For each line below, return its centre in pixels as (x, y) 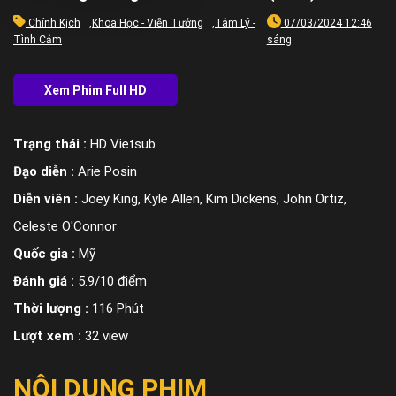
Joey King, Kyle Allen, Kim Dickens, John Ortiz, (214, 198)
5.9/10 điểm (112, 281)
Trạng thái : (52, 144)
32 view (107, 335)
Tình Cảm (38, 39)
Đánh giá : (46, 281)
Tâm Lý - (235, 23)
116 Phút (118, 308)
